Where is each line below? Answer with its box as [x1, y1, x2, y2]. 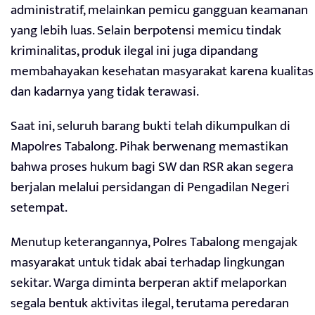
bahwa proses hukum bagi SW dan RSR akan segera [11, 155, 293, 178]
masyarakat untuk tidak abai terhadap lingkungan [11, 251, 285, 274]
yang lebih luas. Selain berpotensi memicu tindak [11, 19, 281, 41]
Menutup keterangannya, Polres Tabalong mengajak [11, 231, 297, 253]
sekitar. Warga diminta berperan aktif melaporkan [11, 271, 287, 294]
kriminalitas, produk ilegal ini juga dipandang [11, 39, 258, 62]
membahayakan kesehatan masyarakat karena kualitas [11, 60, 314, 82]
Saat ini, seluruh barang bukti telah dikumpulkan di [11, 115, 290, 137]
